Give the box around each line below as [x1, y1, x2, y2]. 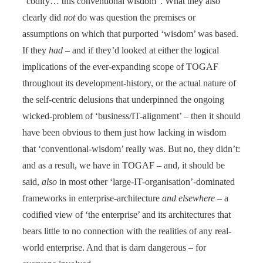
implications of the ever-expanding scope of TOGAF [22, 61, 218, 72]
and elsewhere [162, 193, 215, 203]
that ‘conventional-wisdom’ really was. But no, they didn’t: [22, 143, 240, 154]
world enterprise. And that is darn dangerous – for [22, 242, 206, 252]
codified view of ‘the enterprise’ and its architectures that [22, 209, 231, 220]
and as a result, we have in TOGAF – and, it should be [22, 160, 225, 170]
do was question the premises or [75, 12, 195, 22]
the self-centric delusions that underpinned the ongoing [22, 94, 224, 104]
